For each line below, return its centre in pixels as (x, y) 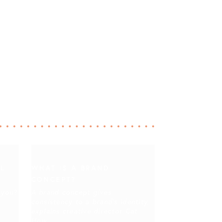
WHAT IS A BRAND (70, 168)
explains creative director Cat (84, 211)
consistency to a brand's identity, (90, 201)
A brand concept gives (71, 192)
